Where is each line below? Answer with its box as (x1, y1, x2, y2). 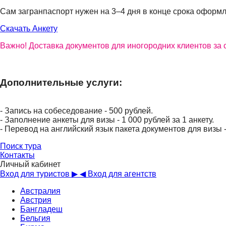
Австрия (20, 196, 51, 205)
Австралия (20, 187, 61, 196)
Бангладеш (20, 205, 63, 214)
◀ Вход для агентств (80, 169, 156, 179)
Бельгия (20, 214, 50, 223)
